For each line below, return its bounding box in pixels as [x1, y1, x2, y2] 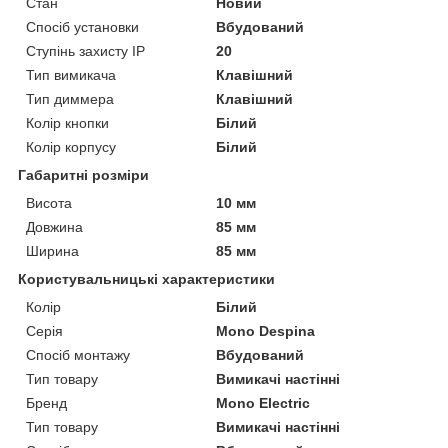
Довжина [26, 218, 83, 235]
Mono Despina [216, 322, 316, 339]
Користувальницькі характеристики [18, 270, 275, 287]
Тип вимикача [26, 66, 116, 83]
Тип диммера [26, 90, 114, 107]
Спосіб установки [26, 18, 139, 35]
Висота [26, 194, 72, 211]
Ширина [26, 242, 79, 259]
